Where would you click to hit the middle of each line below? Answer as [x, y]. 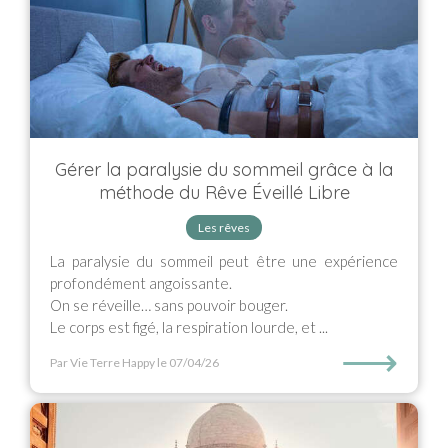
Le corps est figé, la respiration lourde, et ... [189, 327]
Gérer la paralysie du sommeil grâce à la [224, 169]
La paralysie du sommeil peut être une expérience [224, 261]
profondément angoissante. [141, 283]
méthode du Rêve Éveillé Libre [224, 192]
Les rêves [224, 227]
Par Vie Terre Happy [102, 362]
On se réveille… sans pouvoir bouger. [169, 305]
